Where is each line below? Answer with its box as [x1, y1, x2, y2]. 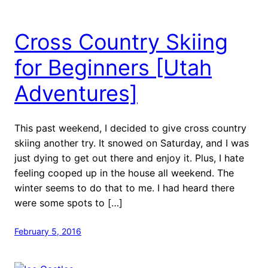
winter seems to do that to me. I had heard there [14, 181, 234, 194]
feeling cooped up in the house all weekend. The [14, 166, 234, 179]
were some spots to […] [14, 196, 123, 209]
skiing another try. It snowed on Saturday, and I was [14, 136, 249, 149]
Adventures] [14, 80, 138, 106]
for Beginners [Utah [14, 54, 212, 81]
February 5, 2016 [14, 226, 81, 236]
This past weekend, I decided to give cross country [14, 121, 246, 134]
